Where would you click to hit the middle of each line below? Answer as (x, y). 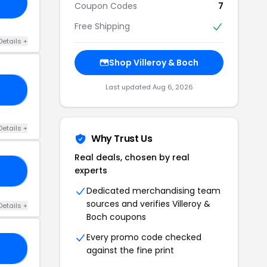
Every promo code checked (144, 237)
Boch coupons (116, 217)
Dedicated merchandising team (153, 190)
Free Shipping (102, 26)
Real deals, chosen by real (132, 157)
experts (91, 170)
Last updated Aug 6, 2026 (149, 87)
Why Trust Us (122, 138)
